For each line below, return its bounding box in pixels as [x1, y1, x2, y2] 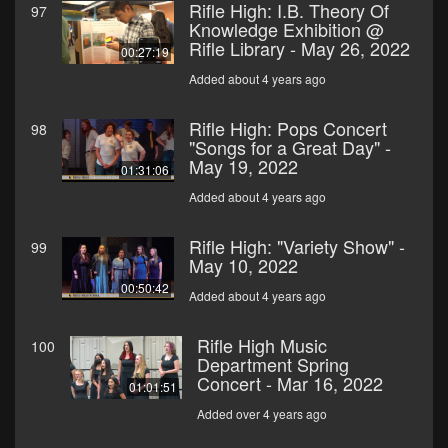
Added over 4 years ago [197, 405, 327, 423]
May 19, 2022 [189, 153, 298, 180]
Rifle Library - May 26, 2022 [189, 35, 410, 62]
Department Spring [197, 351, 349, 378]
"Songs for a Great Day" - [189, 134, 391, 161]
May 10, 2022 [189, 252, 298, 279]
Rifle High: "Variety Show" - [189, 233, 405, 260]
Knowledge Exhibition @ [189, 16, 384, 43]
